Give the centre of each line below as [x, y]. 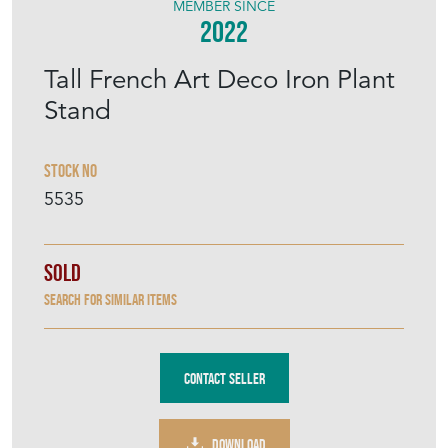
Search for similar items [110, 300]
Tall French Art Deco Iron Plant [219, 79]
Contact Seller [224, 378]
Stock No [70, 171]
